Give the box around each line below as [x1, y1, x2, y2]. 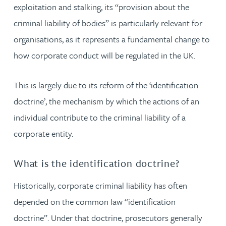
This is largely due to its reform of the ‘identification [14, 78, 198, 91]
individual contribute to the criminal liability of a [14, 110, 186, 124]
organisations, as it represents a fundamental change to [14, 32, 210, 45]
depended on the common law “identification [14, 195, 176, 208]
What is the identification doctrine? [14, 155, 180, 171]
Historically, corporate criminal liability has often [14, 179, 187, 192]
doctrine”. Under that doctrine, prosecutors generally [14, 211, 202, 224]
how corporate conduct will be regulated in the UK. [14, 48, 195, 62]
